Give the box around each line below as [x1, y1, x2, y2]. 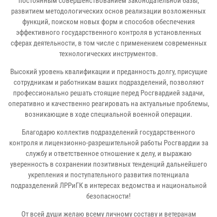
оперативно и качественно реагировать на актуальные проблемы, [8, 99, 209, 108]
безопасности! [86, 191, 131, 201]
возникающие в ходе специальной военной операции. [25, 109, 192, 119]
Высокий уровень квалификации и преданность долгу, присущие [10, 67, 207, 76]
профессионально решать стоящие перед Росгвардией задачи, [13, 88, 204, 97]
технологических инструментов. [59, 49, 158, 58]
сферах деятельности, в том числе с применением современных [10, 38, 207, 47]
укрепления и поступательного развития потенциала [28, 170, 189, 179]
